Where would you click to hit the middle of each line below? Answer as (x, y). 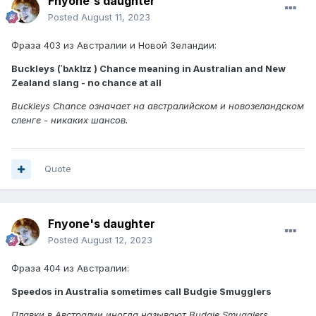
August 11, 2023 (116, 17)
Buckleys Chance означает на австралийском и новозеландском (158, 106)
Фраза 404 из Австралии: (70, 268)
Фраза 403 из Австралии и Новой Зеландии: (114, 45)
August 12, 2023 (117, 240)
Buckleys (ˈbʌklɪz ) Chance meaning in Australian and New (148, 69)
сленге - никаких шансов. (70, 120)
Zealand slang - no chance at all (86, 83)
